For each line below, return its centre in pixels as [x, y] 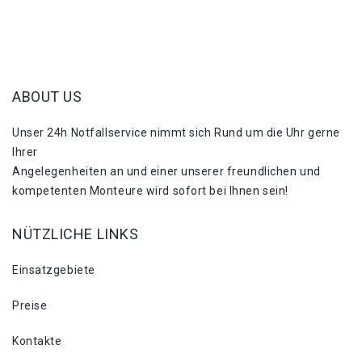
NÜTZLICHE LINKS [76, 234]
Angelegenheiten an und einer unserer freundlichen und [166, 171]
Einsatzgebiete [54, 270]
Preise [30, 305]
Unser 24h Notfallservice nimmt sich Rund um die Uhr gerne [176, 133]
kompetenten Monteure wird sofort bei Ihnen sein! [150, 191]
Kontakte [37, 341]
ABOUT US [47, 97]
